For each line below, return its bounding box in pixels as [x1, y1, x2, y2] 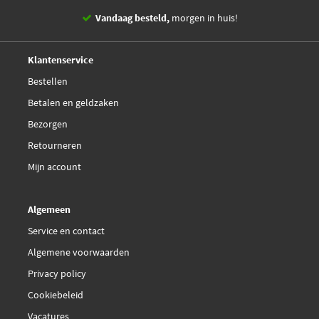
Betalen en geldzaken [28, 96, 119, 110]
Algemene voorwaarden [28, 246, 130, 259]
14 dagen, [59, 43, 103, 56]
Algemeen [28, 203, 70, 216]
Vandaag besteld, [95, 11, 172, 25]
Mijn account [28, 160, 81, 174]
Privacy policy [28, 267, 86, 281]
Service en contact [28, 224, 105, 238]
